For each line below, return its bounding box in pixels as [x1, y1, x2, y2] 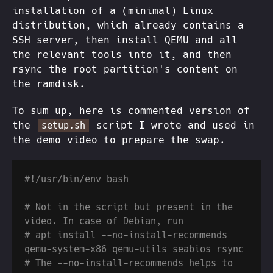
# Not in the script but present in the [24, 202, 233, 213]
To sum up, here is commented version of [12, 105, 250, 117]
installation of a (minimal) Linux [12, 5, 213, 17]
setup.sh [41, 120, 85, 132]
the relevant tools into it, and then [12, 49, 232, 61]
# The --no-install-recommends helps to [24, 258, 233, 269]
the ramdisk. [12, 78, 85, 90]
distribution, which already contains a [12, 19, 244, 32]
